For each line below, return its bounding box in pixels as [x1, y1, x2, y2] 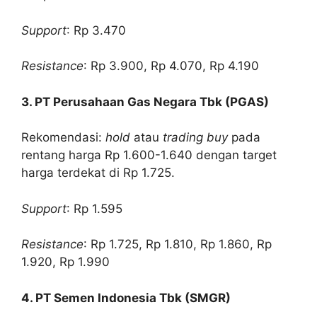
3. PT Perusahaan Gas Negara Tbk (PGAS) [21, 94, 269, 109]
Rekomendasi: [21, 130, 105, 145]
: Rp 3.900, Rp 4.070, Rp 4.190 [83, 59, 259, 74]
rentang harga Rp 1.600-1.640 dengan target [21, 148, 277, 163]
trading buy [163, 130, 228, 145]
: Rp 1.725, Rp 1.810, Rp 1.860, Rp [83, 237, 272, 252]
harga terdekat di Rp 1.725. [21, 166, 175, 180]
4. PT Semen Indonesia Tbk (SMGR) [21, 290, 231, 305]
